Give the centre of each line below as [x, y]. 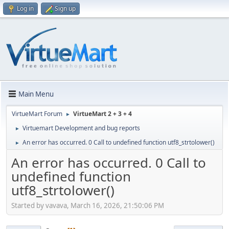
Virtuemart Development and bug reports [81, 128]
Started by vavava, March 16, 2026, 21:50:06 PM [88, 205]
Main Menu [36, 94]
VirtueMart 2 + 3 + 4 [102, 114]
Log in [25, 8]
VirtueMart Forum [37, 114]
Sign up [65, 8]
